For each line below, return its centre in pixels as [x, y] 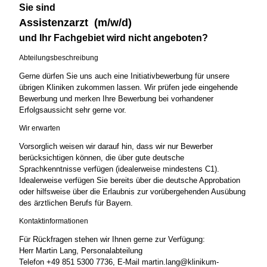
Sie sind [37, 8]
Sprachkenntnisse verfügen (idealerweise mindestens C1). [119, 169]
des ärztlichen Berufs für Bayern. [76, 203]
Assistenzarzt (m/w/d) [75, 23]
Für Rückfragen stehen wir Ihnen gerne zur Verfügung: [112, 240]
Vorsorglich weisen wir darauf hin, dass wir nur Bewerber [116, 147]
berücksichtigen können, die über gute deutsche [102, 158]
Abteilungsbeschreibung [59, 58]
